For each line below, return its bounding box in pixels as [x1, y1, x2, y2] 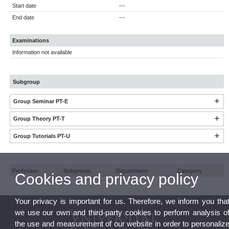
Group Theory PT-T [13, 116, 65, 122]
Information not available [12, 49, 73, 56]
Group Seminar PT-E [13, 98, 68, 105]
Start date [12, 3, 37, 9]
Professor [12, 167, 39, 174]
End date [12, 14, 35, 21]
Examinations [12, 37, 50, 44]
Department [116, 167, 148, 174]
